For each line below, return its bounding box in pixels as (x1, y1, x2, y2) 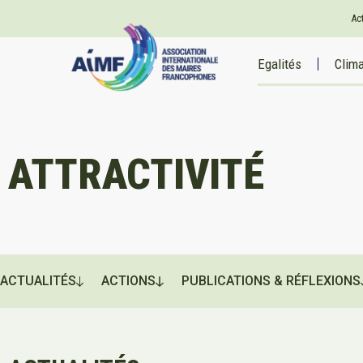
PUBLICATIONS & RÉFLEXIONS (181, 273, 361, 289)
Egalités (258, 56, 302, 72)
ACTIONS (101, 273, 156, 289)
